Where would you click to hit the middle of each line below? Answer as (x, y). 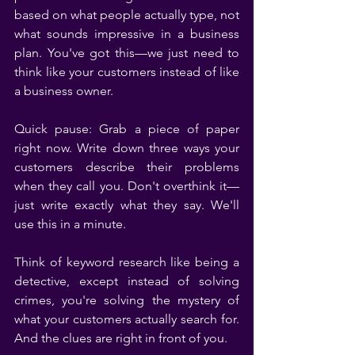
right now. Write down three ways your (127, 147)
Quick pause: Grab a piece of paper (127, 128)
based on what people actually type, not (127, 14)
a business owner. (64, 90)
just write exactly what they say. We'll (127, 204)
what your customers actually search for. (127, 319)
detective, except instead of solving (127, 281)
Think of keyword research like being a (127, 261)
